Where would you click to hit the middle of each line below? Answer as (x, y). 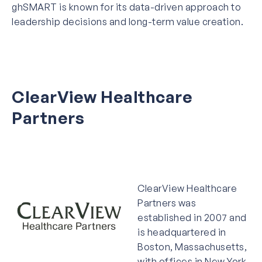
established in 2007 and (192, 217)
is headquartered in (182, 232)
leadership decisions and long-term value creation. (127, 21)
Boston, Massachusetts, (192, 247)
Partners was (167, 203)
